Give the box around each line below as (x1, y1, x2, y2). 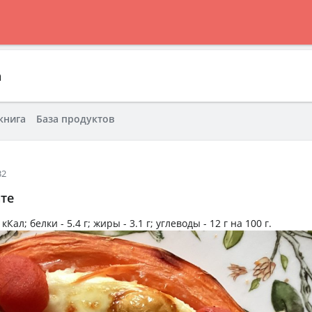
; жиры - (88, 217, 130, 230)
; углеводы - (150, 217, 210, 230)
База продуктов (36, 112, 114, 125)
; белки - (24, 217, 67, 230)
